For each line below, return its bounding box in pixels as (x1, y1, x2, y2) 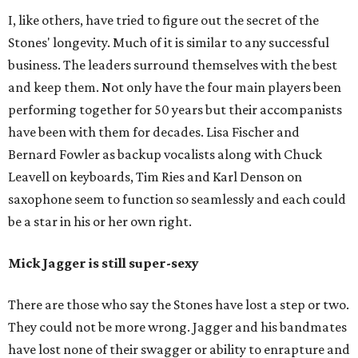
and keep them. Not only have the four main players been (8, 79, 341, 96)
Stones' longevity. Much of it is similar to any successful (8, 34, 329, 51)
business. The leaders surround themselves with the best (8, 57, 337, 74)
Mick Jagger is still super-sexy (8, 255, 199, 272)
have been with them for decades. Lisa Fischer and (8, 124, 300, 141)
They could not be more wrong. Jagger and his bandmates (8, 319, 347, 336)
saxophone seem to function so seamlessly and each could (8, 191, 346, 208)
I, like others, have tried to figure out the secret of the (8, 12, 319, 29)
